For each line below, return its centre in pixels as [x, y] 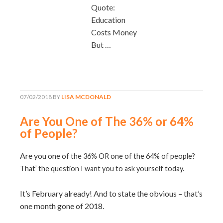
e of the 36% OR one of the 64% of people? [126, 156]
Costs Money [114, 32]
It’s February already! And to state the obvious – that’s [111, 193]
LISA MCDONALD [86, 97]
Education [109, 19]
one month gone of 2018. [62, 206]
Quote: [103, 7]
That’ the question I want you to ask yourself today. [102, 168]
